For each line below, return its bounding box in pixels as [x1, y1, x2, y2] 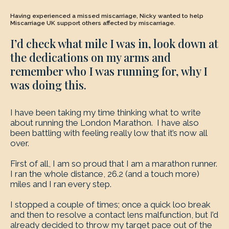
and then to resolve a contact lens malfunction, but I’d [10, 210, 218, 220]
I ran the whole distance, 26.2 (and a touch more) [10, 169, 199, 179]
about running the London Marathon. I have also [10, 118, 199, 128]
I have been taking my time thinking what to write [10, 107, 201, 118]
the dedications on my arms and [10, 50, 171, 65]
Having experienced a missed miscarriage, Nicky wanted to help [10, 12, 203, 19]
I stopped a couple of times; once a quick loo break [10, 199, 211, 210]
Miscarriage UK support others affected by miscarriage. [10, 19, 175, 27]
